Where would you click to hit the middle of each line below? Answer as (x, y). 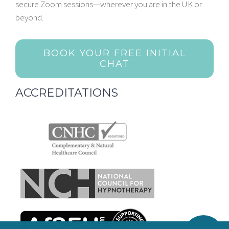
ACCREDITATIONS (67, 93)
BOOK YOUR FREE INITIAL (114, 53)
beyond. (29, 18)
